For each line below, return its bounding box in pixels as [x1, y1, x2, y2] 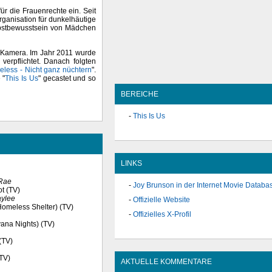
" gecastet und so [38, 73, 96, 83]
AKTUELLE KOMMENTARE [121, 257, 212, 266]
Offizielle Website [133, 195, 190, 205]
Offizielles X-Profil [133, 210, 191, 219]
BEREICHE [121, 90, 158, 98]
